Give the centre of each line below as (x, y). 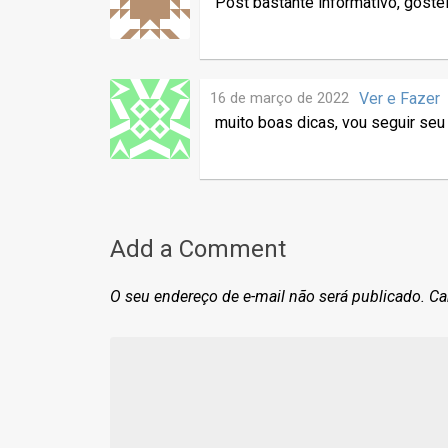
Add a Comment (198, 249)
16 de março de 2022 (279, 98)
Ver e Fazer (399, 99)
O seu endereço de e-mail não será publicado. (267, 297)
